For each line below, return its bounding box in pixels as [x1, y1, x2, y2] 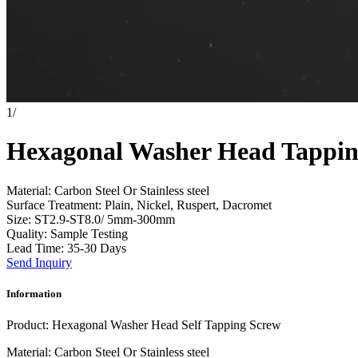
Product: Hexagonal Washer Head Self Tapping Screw [6, 318, 281, 332]
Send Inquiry [6, 255, 72, 269]
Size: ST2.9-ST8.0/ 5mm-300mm [6, 212, 175, 226]
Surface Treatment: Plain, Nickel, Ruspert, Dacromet [6, 197, 272, 212]
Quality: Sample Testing [6, 226, 128, 241]
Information [6, 288, 62, 300]
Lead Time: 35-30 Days [6, 241, 126, 255]
